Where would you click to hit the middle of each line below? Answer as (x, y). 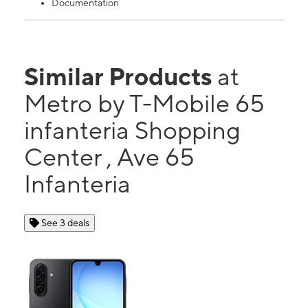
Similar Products (121, 77)
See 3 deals (65, 223)
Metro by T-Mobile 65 (144, 103)
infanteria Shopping (132, 130)
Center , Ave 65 (109, 157)
